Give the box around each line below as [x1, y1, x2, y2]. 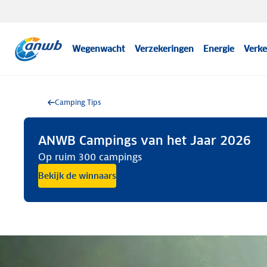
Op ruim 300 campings [38, 150, 142, 163]
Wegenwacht [72, 44, 126, 54]
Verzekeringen [135, 44, 194, 54]
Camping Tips [55, 97, 101, 107]
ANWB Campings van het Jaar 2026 [38, 133, 251, 148]
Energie [203, 44, 235, 54]
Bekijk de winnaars [38, 170, 116, 181]
